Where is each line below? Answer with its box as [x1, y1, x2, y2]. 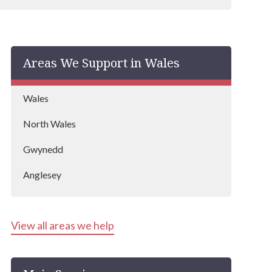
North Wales [22, 118, 76, 129]
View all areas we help [10, 219, 114, 232]
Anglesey [22, 169, 61, 180]
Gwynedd [22, 143, 63, 155]
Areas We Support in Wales [22, 55, 180, 71]
